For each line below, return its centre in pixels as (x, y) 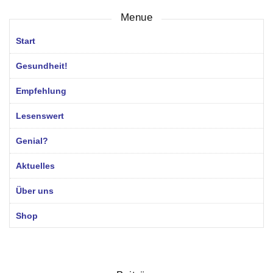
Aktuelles (35, 166)
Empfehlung (41, 91)
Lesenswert (40, 116)
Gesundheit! (42, 66)
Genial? (32, 141)
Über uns (35, 191)
